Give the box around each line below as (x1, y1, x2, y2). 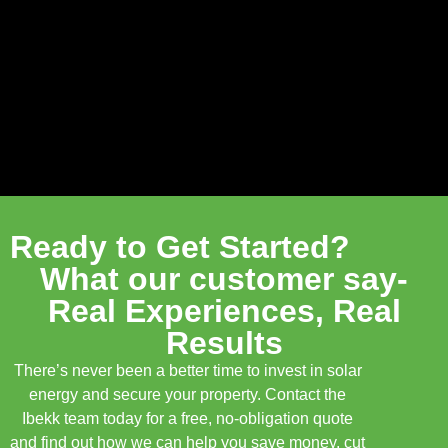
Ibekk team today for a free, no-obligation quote (22, 410, 354, 428)
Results (165, 325, 283, 362)
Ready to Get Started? (10, 229, 350, 266)
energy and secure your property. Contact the (29, 386, 347, 404)
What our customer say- (40, 261, 408, 298)
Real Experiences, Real (47, 293, 401, 330)
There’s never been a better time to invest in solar (13, 362, 362, 380)
